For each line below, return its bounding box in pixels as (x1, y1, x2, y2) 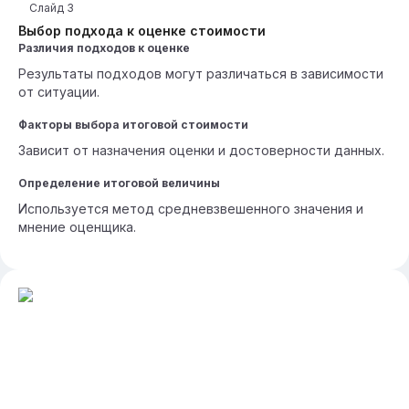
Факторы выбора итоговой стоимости (18, 118, 248, 131)
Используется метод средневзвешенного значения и (18, 201, 363, 216)
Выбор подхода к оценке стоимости (18, 23, 266, 38)
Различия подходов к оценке (18, 41, 190, 55)
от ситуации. (18, 84, 100, 100)
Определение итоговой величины (18, 176, 220, 190)
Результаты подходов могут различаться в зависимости (18, 66, 383, 81)
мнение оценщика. (18, 219, 136, 235)
